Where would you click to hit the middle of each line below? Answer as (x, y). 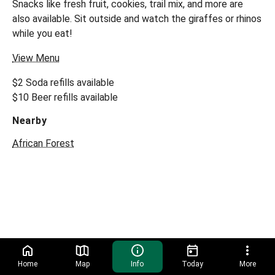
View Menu (36, 58)
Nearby (29, 121)
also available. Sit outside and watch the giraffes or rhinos (137, 19)
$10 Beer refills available (65, 97)
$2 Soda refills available (63, 83)
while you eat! (42, 33)
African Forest (43, 143)
